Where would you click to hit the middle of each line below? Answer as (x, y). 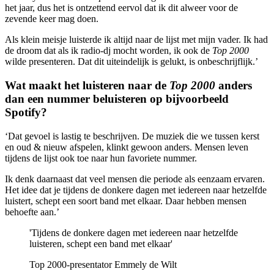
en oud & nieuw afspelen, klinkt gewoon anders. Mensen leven (127, 147)
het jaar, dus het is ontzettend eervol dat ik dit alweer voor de (121, 8)
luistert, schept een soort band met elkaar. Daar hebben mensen (126, 201)
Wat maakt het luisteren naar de (87, 85)
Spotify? (26, 112)
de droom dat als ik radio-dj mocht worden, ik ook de (109, 51)
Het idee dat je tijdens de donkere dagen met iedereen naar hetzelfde (136, 190)
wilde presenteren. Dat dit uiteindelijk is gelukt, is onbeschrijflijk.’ (131, 62)
